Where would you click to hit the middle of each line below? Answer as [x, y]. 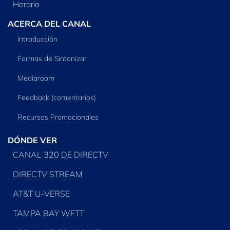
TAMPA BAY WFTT [48, 213]
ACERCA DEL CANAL [49, 23]
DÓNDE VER [32, 140]
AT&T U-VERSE [41, 194]
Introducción [38, 39]
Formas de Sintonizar [52, 58]
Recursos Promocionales [58, 117]
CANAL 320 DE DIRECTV [60, 155]
